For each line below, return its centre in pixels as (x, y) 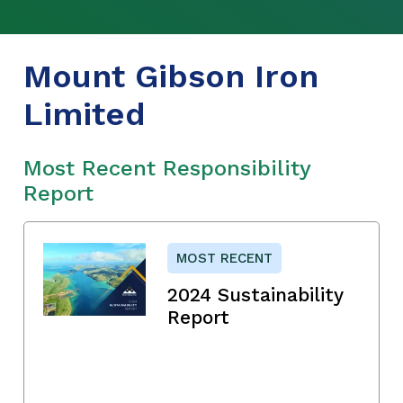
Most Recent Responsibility (167, 168)
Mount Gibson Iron (171, 76)
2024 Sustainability (255, 294)
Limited (85, 114)
